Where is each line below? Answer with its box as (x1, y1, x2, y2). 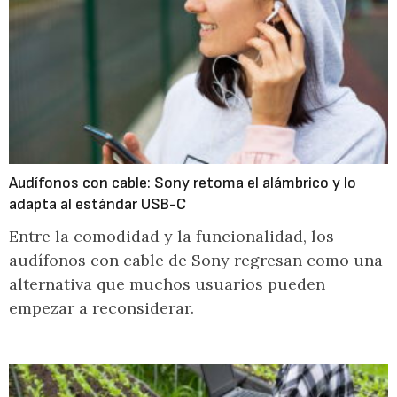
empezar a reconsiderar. (9, 298, 194, 318)
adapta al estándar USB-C (9, 195, 186, 214)
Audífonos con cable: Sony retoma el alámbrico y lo (9, 174, 356, 192)
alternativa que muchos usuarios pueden (9, 274, 325, 294)
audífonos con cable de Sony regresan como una (9, 250, 383, 270)
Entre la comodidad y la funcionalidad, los (9, 226, 334, 246)
